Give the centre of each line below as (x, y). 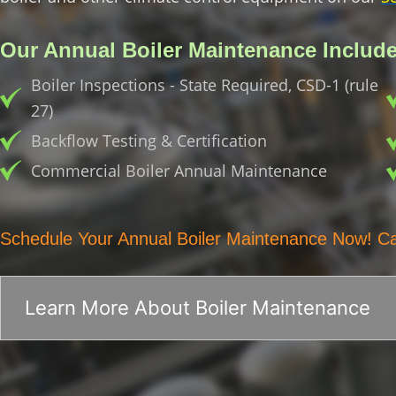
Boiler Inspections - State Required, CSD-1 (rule (205, 84)
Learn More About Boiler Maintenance (197, 308)
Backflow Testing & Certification (149, 140)
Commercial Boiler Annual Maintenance (179, 170)
